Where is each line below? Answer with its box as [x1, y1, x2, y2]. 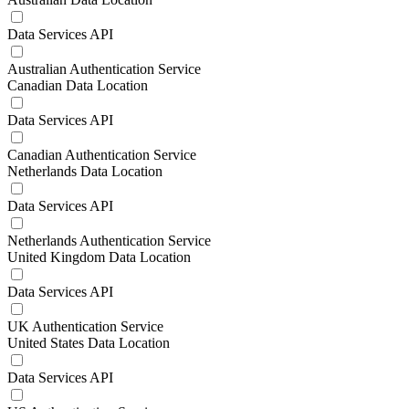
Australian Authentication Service [7, 61, 201, 77]
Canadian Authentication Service [7, 147, 196, 163]
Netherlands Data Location [7, 163, 163, 179]
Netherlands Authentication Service [7, 233, 211, 248]
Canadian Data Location [7, 78, 148, 93]
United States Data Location [7, 335, 170, 351]
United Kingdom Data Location [7, 249, 191, 265]
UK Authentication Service [7, 319, 163, 334]
